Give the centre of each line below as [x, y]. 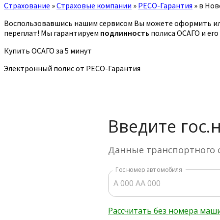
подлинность [125, 33]
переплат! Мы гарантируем [52, 33]
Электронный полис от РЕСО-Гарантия [72, 68]
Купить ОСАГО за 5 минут [48, 50]
